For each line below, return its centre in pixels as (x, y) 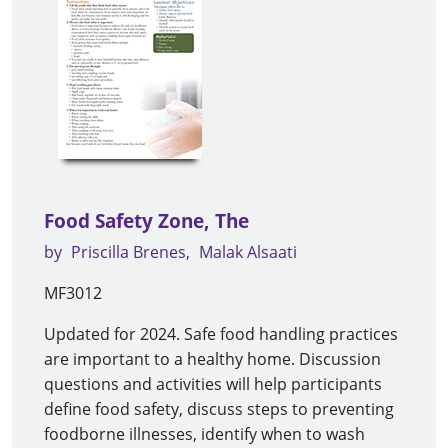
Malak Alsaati (248, 252)
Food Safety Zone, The (146, 221)
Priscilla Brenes (128, 252)
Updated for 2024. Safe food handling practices (221, 334)
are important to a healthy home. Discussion (212, 359)
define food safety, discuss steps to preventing (219, 409)
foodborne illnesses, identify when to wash (204, 434)
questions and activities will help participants (213, 384)
